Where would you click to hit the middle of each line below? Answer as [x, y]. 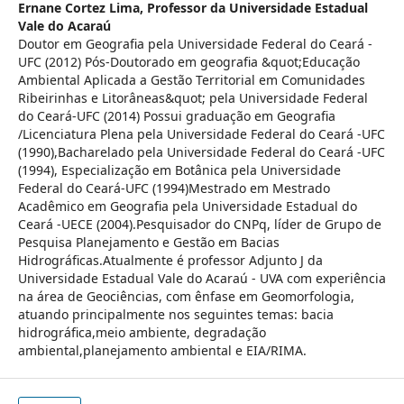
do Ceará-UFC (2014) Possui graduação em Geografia [176, 116]
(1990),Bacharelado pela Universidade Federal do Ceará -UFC [201, 152]
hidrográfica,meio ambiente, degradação [142, 333]
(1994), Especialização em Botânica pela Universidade [179, 170]
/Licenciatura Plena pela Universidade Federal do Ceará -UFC [201, 134]
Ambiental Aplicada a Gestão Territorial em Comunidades [191, 80]
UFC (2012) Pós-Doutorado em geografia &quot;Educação [188, 62]
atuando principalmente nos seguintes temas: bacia [175, 315]
